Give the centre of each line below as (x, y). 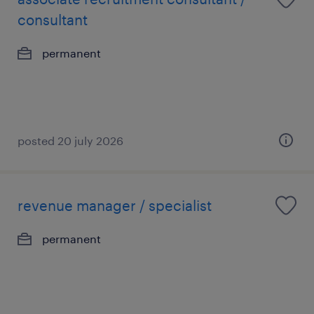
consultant (53, 20)
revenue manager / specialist (115, 205)
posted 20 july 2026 (70, 141)
